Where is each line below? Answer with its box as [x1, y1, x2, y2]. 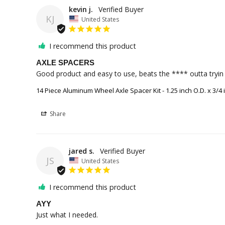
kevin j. [69, 5, 93, 15]
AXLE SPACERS [36, 58, 94, 67]
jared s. [69, 146, 94, 156]
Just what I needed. [36, 210, 98, 220]
